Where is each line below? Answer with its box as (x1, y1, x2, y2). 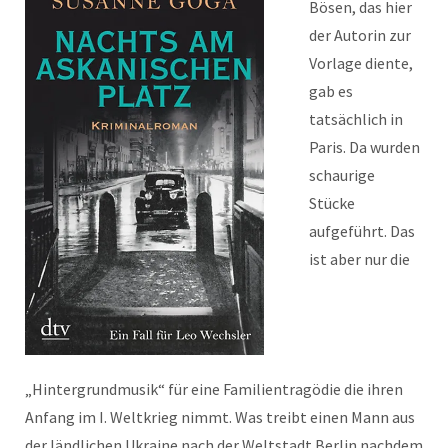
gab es (309, 81, 353, 101)
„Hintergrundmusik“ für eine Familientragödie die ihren (25, 379, 403, 400)
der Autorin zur (309, 25, 411, 45)
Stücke (309, 193, 355, 213)
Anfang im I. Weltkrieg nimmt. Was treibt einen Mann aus (25, 407, 415, 428)
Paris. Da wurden (309, 137, 420, 157)
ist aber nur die (309, 249, 410, 269)
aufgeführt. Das (309, 221, 415, 241)
